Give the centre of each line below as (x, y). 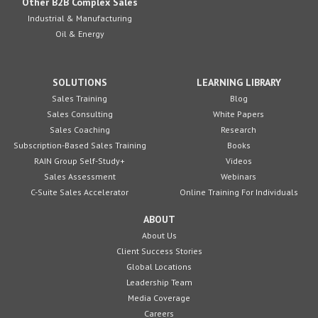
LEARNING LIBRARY (238, 82)
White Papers (238, 114)
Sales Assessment (79, 176)
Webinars (238, 176)
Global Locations (159, 267)
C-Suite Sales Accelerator (79, 192)
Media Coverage (159, 298)
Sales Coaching (79, 130)
